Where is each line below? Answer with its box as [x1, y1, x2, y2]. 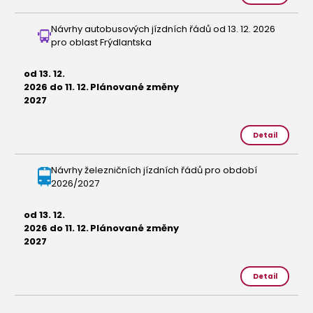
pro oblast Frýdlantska [51, 36, 152, 50]
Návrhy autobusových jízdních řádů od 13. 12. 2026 [51, 22, 275, 36]
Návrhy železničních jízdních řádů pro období [51, 163, 257, 177]
